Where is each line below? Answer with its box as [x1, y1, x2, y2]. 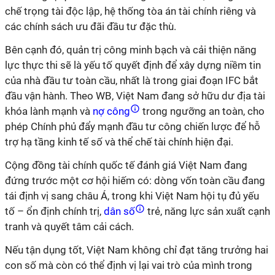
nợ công [90, 105, 133, 117]
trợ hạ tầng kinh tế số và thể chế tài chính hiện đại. [5, 136, 233, 148]
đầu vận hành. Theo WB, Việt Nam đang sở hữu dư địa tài [5, 90, 265, 102]
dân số [101, 205, 137, 217]
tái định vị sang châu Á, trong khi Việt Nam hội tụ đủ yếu [5, 190, 259, 202]
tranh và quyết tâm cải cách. [5, 220, 136, 233]
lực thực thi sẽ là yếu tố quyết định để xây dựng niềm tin [5, 59, 261, 71]
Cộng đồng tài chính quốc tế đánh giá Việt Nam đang [5, 159, 247, 171]
